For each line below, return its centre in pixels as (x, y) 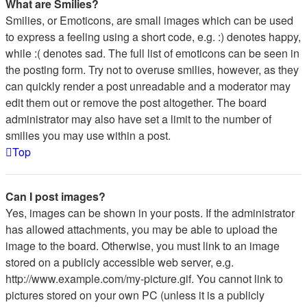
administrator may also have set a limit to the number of (138, 119)
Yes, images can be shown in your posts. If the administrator (150, 213)
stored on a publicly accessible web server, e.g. (120, 262)
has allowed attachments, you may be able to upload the (142, 229)
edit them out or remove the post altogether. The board (136, 102)
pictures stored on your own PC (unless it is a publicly (135, 295)
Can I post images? (56, 196)
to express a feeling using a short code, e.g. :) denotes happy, (153, 37)
